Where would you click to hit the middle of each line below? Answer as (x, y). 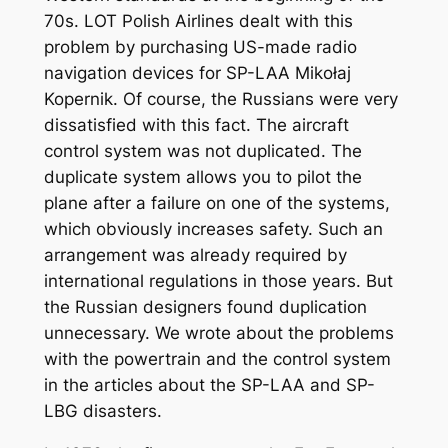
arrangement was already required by (195, 254)
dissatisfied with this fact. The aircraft (196, 124)
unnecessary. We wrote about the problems (218, 332)
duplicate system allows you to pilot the (202, 176)
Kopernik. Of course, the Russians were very (220, 98)
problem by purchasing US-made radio (200, 46)
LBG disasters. (102, 410)
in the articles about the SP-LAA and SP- (209, 384)
